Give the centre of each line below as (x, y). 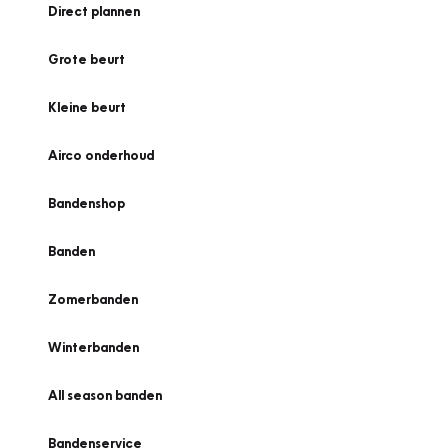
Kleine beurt (87, 107)
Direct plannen (94, 11)
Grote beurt (86, 59)
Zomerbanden (93, 299)
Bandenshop (86, 203)
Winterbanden (93, 347)
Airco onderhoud (101, 155)
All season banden (105, 395)
